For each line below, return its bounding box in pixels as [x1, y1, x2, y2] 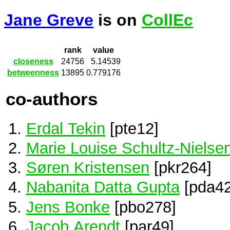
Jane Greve [4, 11, 93, 30]
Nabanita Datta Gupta [26, 178, 180, 196]
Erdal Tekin [26, 119, 105, 137]
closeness [13, 57, 53, 66]
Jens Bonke [26, 198, 110, 216]
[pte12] [105, 119, 159, 137]
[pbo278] [110, 198, 176, 216]
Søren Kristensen [26, 159, 149, 177]
